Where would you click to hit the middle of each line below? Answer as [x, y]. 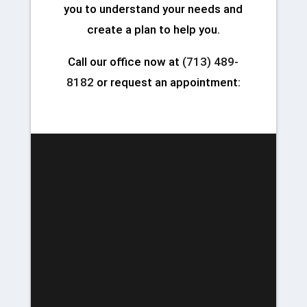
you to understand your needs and [153, 9]
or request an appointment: [167, 83]
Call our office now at [125, 62]
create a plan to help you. [153, 30]
